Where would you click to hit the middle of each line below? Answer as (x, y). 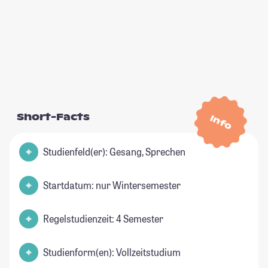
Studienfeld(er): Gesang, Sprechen (114, 152)
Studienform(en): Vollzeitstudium (112, 252)
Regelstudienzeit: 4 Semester (103, 219)
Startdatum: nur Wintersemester (112, 185)
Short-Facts (53, 117)
